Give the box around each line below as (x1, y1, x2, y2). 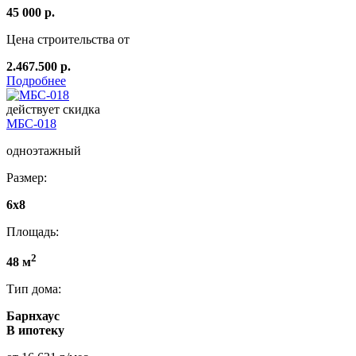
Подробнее (6, 74, 66, 88)
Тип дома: (6, 282, 61, 296)
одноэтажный (6, 144, 81, 158)
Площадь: (6, 225, 59, 239)
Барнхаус (6, 309, 60, 323)
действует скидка (6, 103, 100, 117)
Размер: (6, 171, 47, 185)
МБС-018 (6, 117, 56, 131)
